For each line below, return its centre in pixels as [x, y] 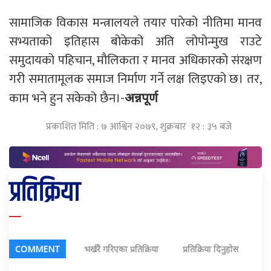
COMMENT [38, 249]
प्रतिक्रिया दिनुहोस [211, 249]
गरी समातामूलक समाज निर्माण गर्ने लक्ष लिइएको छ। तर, [135, 79]
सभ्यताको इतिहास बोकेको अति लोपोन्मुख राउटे [135, 41]
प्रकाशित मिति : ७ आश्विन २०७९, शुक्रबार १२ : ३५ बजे [139, 127]
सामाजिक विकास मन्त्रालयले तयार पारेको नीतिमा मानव [135, 23]
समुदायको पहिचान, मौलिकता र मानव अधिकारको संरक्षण [135, 60]
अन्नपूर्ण [143, 97]
